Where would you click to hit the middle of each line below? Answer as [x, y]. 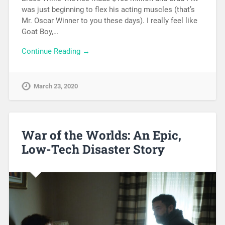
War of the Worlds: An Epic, [101, 135]
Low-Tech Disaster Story [93, 149]
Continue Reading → [55, 51]
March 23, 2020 [55, 86]
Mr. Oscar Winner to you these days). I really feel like [109, 21]
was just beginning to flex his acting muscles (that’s [108, 10]
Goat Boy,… [40, 32]
